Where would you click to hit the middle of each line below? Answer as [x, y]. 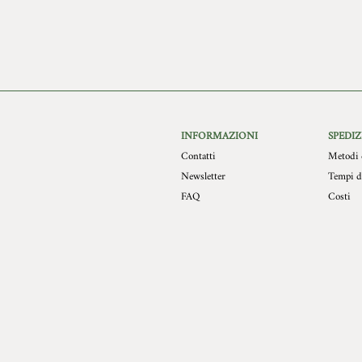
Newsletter [203, 176]
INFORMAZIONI [219, 136]
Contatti [198, 156]
